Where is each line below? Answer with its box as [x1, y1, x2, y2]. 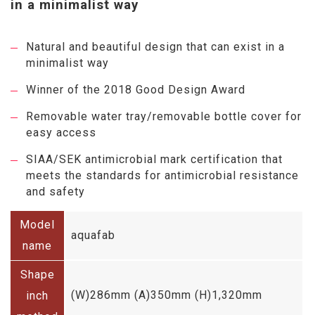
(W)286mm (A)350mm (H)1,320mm [71, 288, 262, 302]
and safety [26, 184, 85, 198]
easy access [26, 125, 96, 139]
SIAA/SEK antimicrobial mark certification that [26, 152, 283, 166]
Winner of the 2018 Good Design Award [26, 82, 245, 96]
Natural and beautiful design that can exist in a [26, 39, 285, 53]
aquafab [71, 228, 115, 242]
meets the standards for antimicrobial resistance [26, 168, 299, 182]
